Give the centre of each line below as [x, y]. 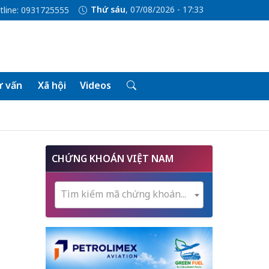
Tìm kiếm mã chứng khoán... [123, 194]
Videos [95, 85]
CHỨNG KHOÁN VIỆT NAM [113, 159]
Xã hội [52, 85]
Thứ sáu [108, 10]
